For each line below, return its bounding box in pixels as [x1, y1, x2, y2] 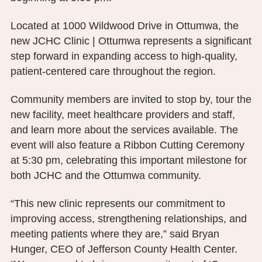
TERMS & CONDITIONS [136, 31, 240, 42]
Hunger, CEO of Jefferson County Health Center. [10, 243, 237, 256]
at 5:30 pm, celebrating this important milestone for [10, 154, 247, 167]
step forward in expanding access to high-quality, [10, 50, 237, 63]
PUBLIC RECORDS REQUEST [106, 6, 240, 16]
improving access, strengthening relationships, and [10, 213, 247, 225]
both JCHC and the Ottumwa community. [10, 170, 201, 182]
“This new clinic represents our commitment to [10, 198, 225, 210]
